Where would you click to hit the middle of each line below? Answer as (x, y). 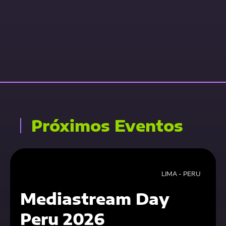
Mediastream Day (95, 199)
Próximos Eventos (107, 126)
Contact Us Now (59, 32)
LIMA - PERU (181, 174)
